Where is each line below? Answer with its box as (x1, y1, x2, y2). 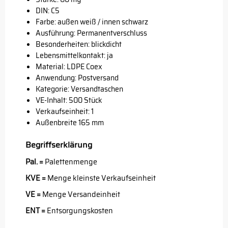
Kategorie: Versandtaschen (36, 83, 123, 95)
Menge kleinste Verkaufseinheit (47, 173, 156, 184)
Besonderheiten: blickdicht (36, 39, 122, 50)
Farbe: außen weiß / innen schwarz (36, 16, 148, 27)
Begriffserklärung (25, 138, 92, 151)
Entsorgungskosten (47, 205, 113, 216)
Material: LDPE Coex (36, 61, 102, 72)
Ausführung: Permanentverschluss (36, 27, 147, 39)
